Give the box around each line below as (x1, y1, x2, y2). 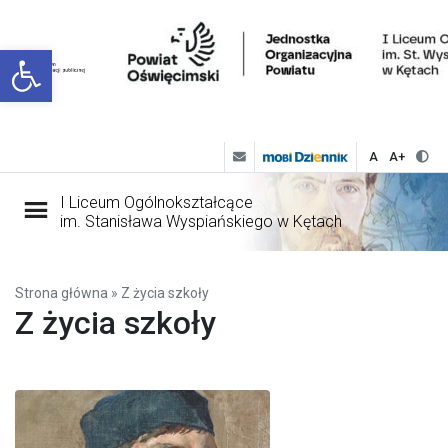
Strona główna (15, 284, 108, 301)
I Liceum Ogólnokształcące (60, 192, 253, 212)
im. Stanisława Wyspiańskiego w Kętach (60, 211, 342, 231)
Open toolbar (9, 40, 186, 78)
